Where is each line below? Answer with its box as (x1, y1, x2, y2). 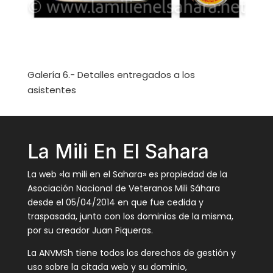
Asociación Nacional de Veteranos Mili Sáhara (27, 182, 220, 194)
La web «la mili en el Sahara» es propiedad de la (27, 168, 227, 180)
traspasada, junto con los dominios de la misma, (27, 210, 233, 222)
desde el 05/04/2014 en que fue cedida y (27, 196, 204, 208)
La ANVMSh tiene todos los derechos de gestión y (27, 246, 236, 259)
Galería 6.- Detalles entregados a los (27, 68, 195, 81)
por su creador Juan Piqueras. (27, 224, 153, 236)
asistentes (27, 83, 76, 96)
